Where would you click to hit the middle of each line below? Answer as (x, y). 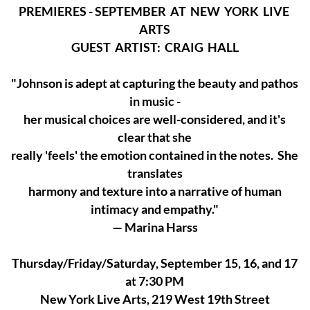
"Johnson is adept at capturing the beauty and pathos (155, 83)
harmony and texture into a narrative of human (155, 191)
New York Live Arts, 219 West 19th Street (155, 299)
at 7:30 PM (155, 281)
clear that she (155, 137)
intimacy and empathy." (155, 209)
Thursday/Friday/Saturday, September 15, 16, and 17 (155, 263)
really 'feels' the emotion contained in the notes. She (155, 155)
